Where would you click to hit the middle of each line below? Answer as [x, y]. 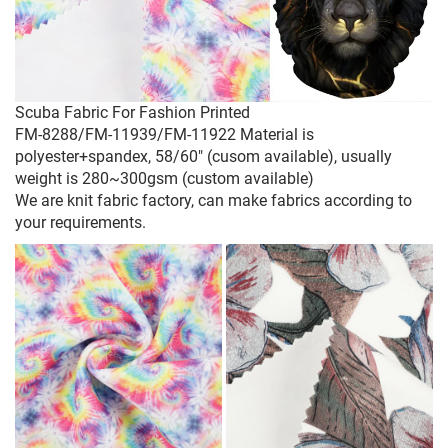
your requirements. [80, 223]
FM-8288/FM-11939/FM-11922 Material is [164, 135]
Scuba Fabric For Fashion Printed [132, 113]
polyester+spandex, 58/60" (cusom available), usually [203, 157]
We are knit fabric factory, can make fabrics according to [213, 201]
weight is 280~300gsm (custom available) [164, 179]
